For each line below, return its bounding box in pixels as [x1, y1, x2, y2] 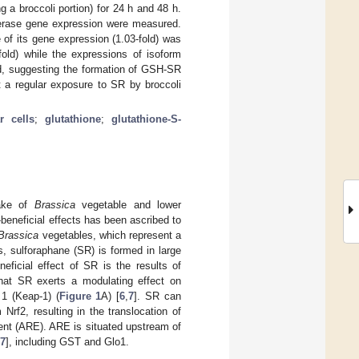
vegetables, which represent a [38, 228, 182, 241]
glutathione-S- [111, 112, 182, 125]
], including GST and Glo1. [6, 335, 129, 348]
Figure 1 [58, 289, 102, 302]
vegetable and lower [75, 198, 182, 211]
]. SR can [134, 289, 181, 302]
